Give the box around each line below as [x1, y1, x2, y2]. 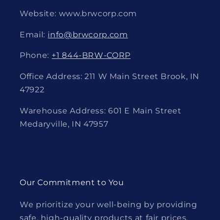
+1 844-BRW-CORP [52, 51, 131, 60]
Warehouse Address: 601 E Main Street [20, 106, 182, 115]
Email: [20, 29, 45, 39]
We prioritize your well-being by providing [20, 199, 197, 209]
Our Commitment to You [20, 177, 124, 187]
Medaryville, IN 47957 [20, 119, 109, 129]
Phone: [20, 51, 49, 60]
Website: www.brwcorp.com [20, 8, 137, 18]
